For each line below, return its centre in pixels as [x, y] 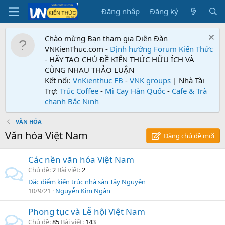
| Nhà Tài [188, 80]
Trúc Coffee [79, 91]
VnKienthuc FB [98, 80]
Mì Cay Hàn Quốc [135, 91]
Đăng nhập [121, 11]
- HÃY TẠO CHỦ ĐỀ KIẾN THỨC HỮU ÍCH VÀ [120, 59]
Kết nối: [59, 80]
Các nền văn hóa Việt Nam [81, 159]
